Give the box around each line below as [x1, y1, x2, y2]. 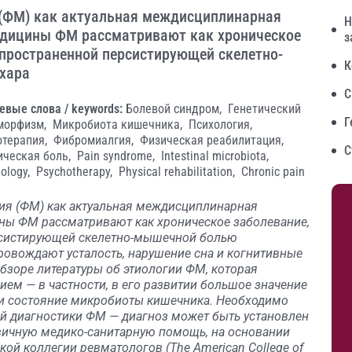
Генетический [228, 101, 301, 116]
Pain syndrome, [77, 148, 158, 163]
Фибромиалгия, [53, 133, 137, 148]
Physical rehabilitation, [119, 164, 238, 179]
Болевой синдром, [126, 101, 225, 116]
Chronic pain [241, 164, 305, 179]
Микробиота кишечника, [53, 117, 185, 132]
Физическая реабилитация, [140, 133, 284, 148]
